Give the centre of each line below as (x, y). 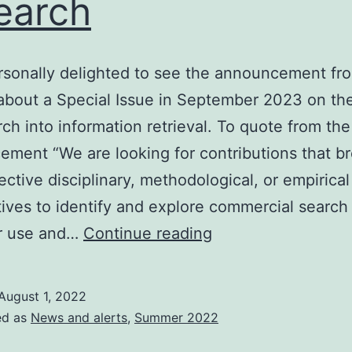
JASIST (238, 233)
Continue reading (148, 234)
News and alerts (79, 318)
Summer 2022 (176, 318)
